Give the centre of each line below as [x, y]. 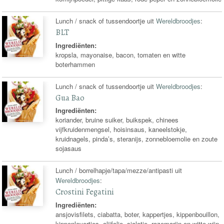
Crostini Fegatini [85, 191]
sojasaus [69, 148]
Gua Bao [70, 97]
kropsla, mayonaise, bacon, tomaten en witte [121, 54]
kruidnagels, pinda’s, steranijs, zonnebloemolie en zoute [137, 139]
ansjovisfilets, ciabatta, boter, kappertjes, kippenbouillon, [138, 214]
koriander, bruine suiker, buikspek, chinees [117, 120]
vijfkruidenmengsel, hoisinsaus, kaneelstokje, [121, 129]
